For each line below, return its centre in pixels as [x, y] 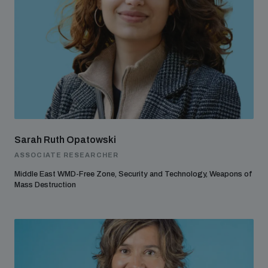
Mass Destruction [45, 185]
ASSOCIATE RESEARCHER [66, 155]
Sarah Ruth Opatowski [65, 140]
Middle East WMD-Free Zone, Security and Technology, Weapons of [133, 174]
